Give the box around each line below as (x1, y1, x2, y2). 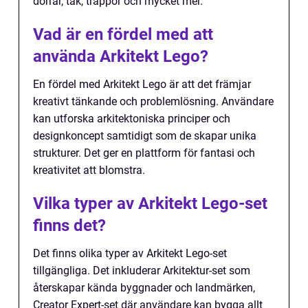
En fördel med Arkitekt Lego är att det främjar (33, 78, 251, 91)
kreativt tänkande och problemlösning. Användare (33, 95, 274, 109)
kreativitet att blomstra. (33, 164, 145, 177)
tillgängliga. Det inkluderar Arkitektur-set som (33, 264, 250, 278)
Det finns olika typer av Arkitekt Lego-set (33, 247, 227, 261)
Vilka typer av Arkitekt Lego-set (33, 194, 267, 214)
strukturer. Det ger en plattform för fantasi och (33, 146, 255, 160)
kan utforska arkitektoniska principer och (33, 112, 230, 126)
